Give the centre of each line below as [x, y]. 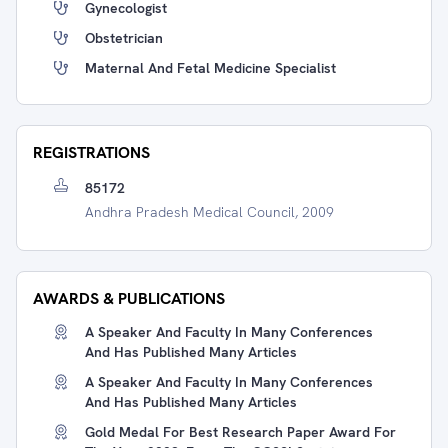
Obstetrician [124, 38]
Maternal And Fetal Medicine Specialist [210, 68]
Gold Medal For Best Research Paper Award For [240, 432]
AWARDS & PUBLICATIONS [129, 298]
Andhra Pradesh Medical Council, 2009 [209, 212]
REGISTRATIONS [91, 152]
